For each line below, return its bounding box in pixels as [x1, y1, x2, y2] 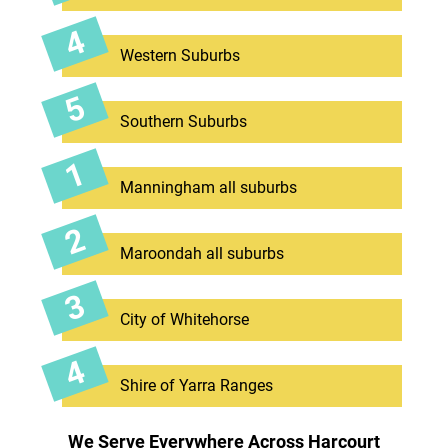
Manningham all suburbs [119, 177, 297, 197]
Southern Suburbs [119, 111, 247, 131]
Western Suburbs [119, 45, 240, 65]
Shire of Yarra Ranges [119, 375, 273, 395]
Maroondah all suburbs [119, 243, 284, 263]
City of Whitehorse [119, 309, 249, 329]
